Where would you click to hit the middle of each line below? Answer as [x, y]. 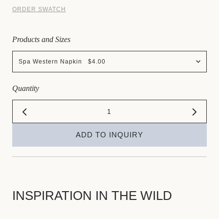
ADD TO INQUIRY [109, 135]
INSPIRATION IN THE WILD [92, 196]
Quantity [26, 88]
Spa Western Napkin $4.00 [62, 62]
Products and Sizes [41, 40]
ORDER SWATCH [39, 10]
